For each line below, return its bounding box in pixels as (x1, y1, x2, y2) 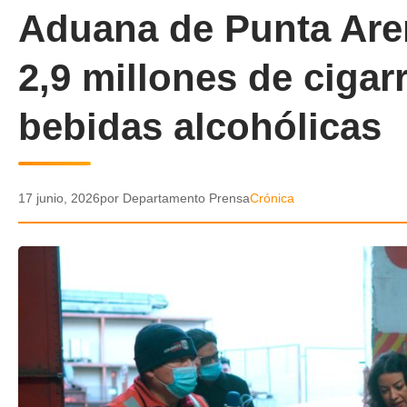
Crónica (250, 191, 294, 205)
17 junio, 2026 (18, 191, 100, 205)
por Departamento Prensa (100, 191, 250, 205)
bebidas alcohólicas (18, 105, 382, 148)
